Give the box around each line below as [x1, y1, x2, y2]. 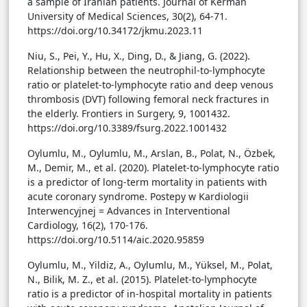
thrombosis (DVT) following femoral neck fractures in [27, 93, 269, 106]
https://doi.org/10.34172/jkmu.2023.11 [27, 24, 203, 38]
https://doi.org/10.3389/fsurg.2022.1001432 [27, 121, 227, 135]
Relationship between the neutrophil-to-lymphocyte [27, 64, 265, 77]
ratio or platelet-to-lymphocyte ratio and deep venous [27, 78, 273, 92]
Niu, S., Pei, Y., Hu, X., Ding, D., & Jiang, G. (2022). [27, 49, 250, 63]
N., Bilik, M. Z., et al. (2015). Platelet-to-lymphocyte [27, 273, 257, 286]
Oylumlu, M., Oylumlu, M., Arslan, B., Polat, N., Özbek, [27, 147, 275, 160]
